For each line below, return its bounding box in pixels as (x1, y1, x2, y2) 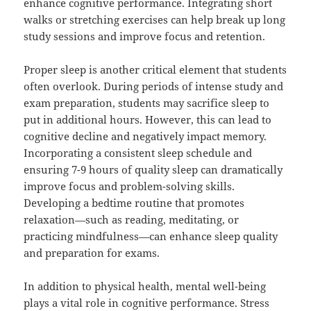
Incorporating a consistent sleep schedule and (24, 146, 253, 160)
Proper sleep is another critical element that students (24, 62, 287, 77)
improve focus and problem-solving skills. (24, 179, 235, 194)
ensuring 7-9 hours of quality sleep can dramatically (24, 162, 283, 177)
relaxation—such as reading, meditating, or (24, 212, 239, 227)
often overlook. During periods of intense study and (24, 79, 284, 94)
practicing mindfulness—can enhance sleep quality (24, 229, 278, 244)
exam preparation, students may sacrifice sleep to (24, 96, 270, 110)
